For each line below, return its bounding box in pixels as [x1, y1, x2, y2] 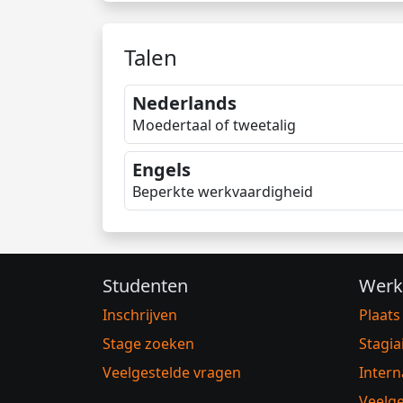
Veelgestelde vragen [103, 363, 241, 382]
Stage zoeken [103, 334, 194, 354]
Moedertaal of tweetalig [132, 115, 296, 135]
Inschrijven [103, 305, 177, 325]
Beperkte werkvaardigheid [132, 182, 313, 201]
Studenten [103, 273, 188, 298]
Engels [132, 157, 191, 182]
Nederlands [132, 91, 237, 115]
